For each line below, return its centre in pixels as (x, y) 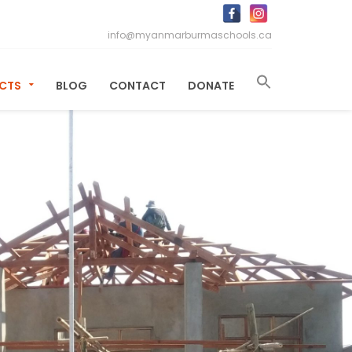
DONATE (211, 86)
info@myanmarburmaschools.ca (190, 35)
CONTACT (137, 86)
